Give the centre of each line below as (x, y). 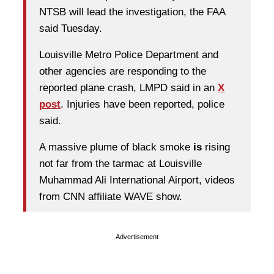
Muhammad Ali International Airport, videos (137, 180)
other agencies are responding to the (123, 72)
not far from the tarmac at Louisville (120, 164)
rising (216, 147)
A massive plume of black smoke (115, 147)
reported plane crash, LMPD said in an (128, 88)
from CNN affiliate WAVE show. (111, 197)
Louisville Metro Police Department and (129, 55)
